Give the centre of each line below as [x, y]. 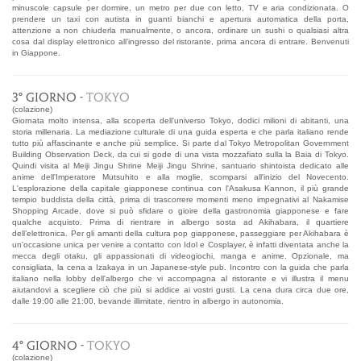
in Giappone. [36, 52]
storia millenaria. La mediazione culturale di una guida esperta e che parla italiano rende [180, 131]
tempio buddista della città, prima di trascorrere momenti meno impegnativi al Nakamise [180, 199]
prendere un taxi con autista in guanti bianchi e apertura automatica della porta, [180, 19]
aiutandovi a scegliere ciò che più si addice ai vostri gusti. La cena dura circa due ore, [180, 289]
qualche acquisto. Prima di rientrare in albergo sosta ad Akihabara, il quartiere [180, 222]
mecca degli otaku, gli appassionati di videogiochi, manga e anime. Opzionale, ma [180, 255]
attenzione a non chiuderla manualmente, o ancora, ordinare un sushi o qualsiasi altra [180, 30]
